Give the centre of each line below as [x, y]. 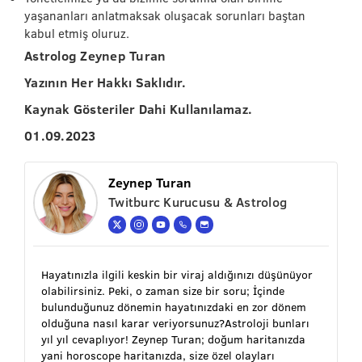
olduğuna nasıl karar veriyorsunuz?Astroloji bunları [175, 323]
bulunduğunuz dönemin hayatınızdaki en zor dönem [174, 307]
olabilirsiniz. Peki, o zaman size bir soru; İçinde [163, 290]
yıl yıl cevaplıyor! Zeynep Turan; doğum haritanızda [173, 339]
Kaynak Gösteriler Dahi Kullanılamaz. [142, 109]
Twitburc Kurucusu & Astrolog [198, 202]
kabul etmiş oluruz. [77, 33]
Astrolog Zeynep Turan [95, 55]
